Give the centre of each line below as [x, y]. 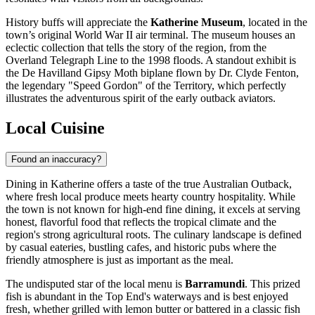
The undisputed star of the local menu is [95, 284]
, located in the [275, 22]
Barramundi [215, 284]
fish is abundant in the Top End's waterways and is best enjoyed [147, 297]
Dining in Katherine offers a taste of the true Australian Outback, [149, 184]
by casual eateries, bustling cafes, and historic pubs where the [141, 247]
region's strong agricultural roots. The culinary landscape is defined [154, 235]
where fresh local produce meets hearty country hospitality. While [150, 197]
